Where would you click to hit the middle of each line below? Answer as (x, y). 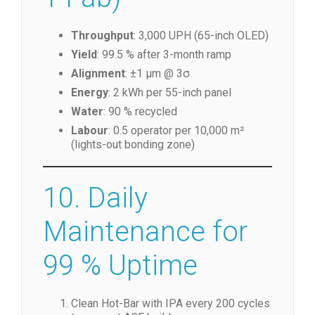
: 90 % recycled (140, 111)
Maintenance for (145, 231)
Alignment (98, 73)
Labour (90, 130)
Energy (90, 92)
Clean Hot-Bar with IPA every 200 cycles (171, 303)
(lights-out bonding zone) (133, 144)
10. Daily (95, 198)
